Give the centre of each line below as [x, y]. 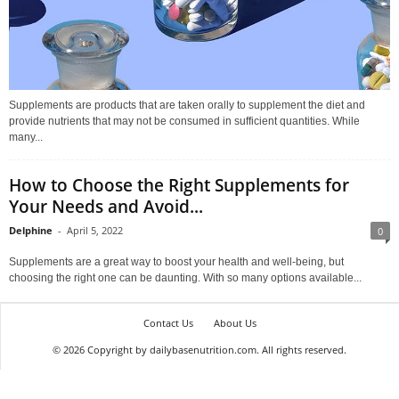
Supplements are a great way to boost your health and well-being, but [176, 261]
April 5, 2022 [95, 230]
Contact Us [168, 322]
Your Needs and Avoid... [106, 206]
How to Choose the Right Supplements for [179, 185]
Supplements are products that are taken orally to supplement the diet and [187, 105]
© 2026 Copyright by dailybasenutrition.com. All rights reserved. [199, 349]
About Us [235, 322]
